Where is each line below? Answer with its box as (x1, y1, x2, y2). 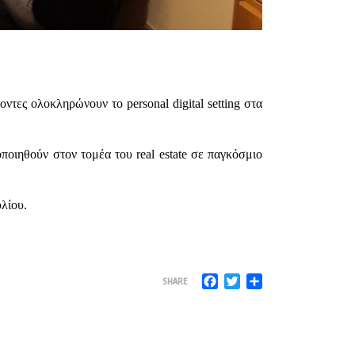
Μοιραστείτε (262, 271, 329, 288)
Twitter (240, 271, 280, 288)
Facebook (218, 271, 269, 288)
